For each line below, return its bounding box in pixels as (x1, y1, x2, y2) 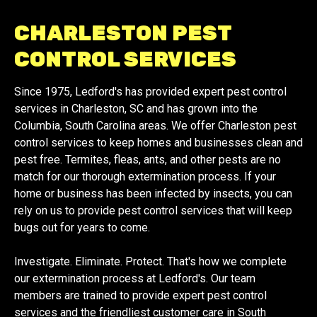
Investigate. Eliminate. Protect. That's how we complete (14, 255, 287, 269)
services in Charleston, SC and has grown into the (14, 102, 258, 116)
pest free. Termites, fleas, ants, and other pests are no (14, 153, 281, 167)
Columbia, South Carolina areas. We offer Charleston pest (14, 119, 296, 133)
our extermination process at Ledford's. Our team (14, 272, 255, 286)
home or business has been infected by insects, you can (14, 187, 292, 201)
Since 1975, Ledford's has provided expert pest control (14, 85, 287, 99)
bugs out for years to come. (14, 221, 150, 235)
